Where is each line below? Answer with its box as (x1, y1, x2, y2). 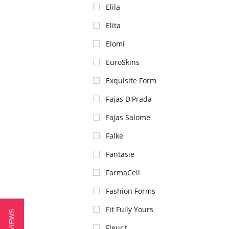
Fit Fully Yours (106, 204, 153, 214)
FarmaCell (106, 168, 140, 177)
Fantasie (106, 149, 134, 159)
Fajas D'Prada (106, 94, 152, 104)
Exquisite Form (106, 76, 156, 85)
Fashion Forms (106, 186, 155, 196)
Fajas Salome (106, 112, 150, 122)
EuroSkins (106, 57, 140, 67)
